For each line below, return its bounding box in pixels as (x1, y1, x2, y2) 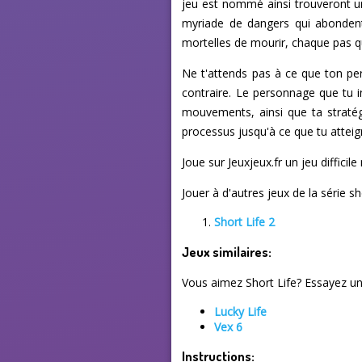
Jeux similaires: (182, 242, 272, 260)
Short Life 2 (214, 214, 276, 230)
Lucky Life (214, 304, 267, 320)
